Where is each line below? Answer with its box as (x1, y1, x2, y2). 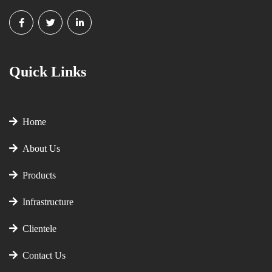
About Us (18, 143, 60, 154)
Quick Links (9, 64, 86, 80)
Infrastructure (18, 197, 73, 207)
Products (18, 170, 56, 180)
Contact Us (18, 250, 66, 260)
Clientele (18, 223, 56, 234)
